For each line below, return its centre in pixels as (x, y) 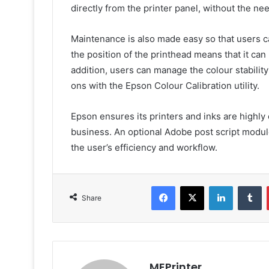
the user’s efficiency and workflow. (144, 148)
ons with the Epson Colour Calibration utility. (165, 86)
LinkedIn (248, 186)
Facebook (193, 186)
